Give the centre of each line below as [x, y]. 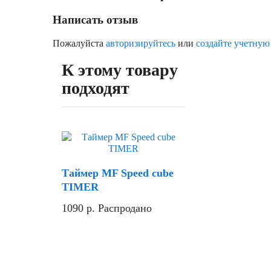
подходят [96, 88]
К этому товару [120, 70]
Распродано [125, 208]
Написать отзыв [95, 19]
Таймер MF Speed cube [118, 173]
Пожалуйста [79, 44]
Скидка [85, 148]
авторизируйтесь [141, 44]
